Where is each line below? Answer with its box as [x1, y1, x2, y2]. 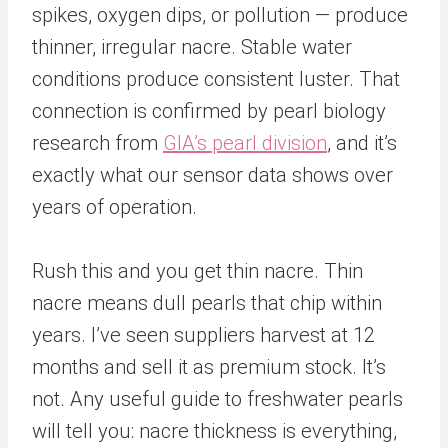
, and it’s [327, 131, 397, 155]
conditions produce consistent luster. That [32, 67, 400, 91]
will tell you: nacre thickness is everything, [32, 419, 397, 443]
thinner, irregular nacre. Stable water [32, 35, 352, 59]
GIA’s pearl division [163, 131, 327, 155]
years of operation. [32, 195, 197, 219]
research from [32, 131, 163, 155]
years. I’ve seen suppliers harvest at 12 [32, 323, 375, 347]
